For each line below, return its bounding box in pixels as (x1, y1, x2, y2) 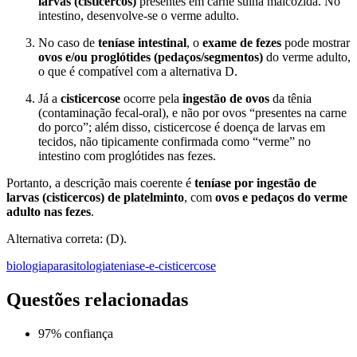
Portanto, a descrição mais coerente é (6, 176, 194, 190)
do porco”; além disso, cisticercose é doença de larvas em (38, 120, 325, 135)
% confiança (51, 327, 113, 341)
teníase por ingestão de (194, 176, 316, 190)
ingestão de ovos (182, 92, 269, 106)
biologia (6, 259, 47, 273)
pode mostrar (281, 36, 350, 50)
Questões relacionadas (6, 289, 188, 311)
